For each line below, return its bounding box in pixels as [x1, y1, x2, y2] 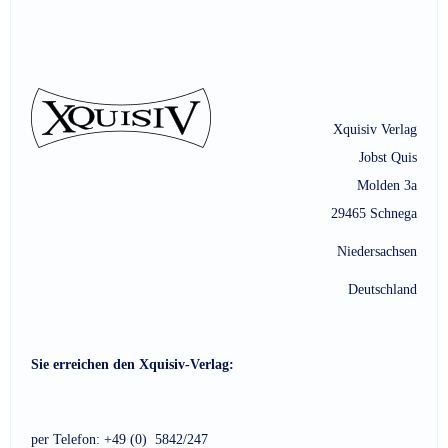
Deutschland [348, 281, 417, 297]
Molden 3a [357, 177, 417, 193]
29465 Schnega [331, 205, 417, 221]
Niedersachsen [337, 243, 417, 259]
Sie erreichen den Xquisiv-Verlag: [31, 356, 234, 372]
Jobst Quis [359, 149, 417, 165]
